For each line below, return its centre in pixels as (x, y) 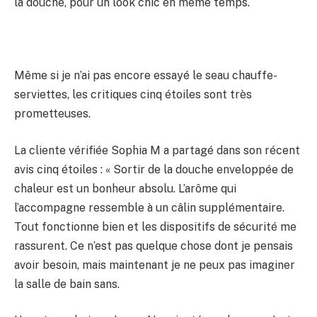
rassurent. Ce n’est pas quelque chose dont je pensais (154, 246)
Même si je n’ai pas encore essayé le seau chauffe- (146, 76)
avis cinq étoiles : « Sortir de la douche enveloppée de (154, 169)
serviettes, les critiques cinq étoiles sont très (133, 95)
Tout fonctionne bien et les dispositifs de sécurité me (155, 226)
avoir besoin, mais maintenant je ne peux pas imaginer (155, 265)
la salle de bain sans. (67, 284)
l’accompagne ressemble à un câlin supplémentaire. (149, 207)
